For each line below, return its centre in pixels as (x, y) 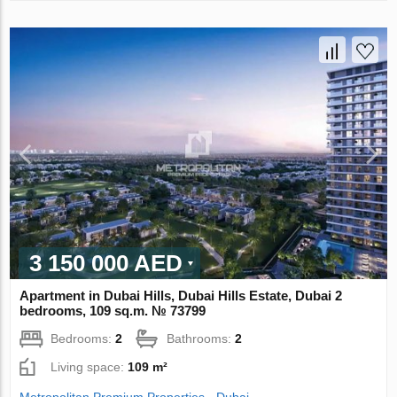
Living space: (90, 367)
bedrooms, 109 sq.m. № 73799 (113, 311)
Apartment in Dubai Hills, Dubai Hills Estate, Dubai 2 (181, 296)
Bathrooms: (201, 339)
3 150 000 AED (106, 264)
